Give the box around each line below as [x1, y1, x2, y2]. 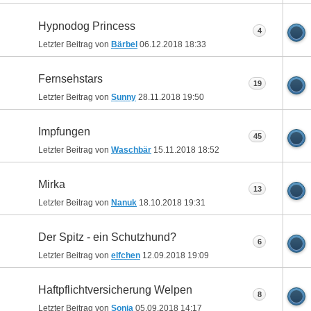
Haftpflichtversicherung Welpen [38, 283, 192, 296]
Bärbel [111, 40, 137, 50]
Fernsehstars [38, 72, 103, 85]
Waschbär [111, 145, 151, 155]
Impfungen [38, 125, 90, 137]
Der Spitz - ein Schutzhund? [38, 230, 176, 243]
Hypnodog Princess [38, 19, 135, 32]
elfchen [111, 251, 140, 261]
